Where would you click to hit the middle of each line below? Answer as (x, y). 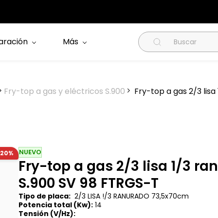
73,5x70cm (170, 196)
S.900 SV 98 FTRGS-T (89, 183)
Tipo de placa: (45, 196)
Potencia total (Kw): (56, 205)
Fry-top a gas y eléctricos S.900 (64, 91)
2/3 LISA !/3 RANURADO (111, 196)
